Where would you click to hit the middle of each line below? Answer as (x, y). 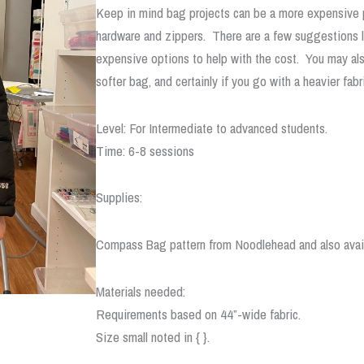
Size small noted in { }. (153, 336)
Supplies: (119, 197)
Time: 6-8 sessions (145, 150)
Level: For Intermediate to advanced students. (212, 128)
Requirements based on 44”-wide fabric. (198, 314)
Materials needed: (141, 291)
